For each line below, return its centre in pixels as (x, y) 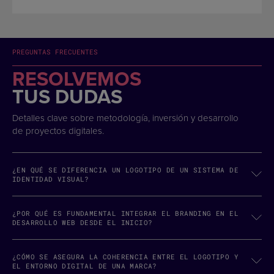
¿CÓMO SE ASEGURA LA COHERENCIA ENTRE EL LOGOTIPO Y (125, 257)
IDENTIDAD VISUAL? (51, 179)
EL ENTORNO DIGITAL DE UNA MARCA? (85, 266)
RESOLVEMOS (77, 79)
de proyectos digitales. (58, 131)
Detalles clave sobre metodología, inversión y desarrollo (125, 118)
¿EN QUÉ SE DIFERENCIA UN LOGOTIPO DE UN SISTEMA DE (125, 170)
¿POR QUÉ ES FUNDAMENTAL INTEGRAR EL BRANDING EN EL (125, 213)
